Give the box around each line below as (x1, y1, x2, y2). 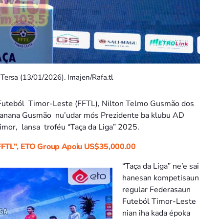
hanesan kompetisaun (122, 173, 199, 184)
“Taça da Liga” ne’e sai (122, 161, 199, 172)
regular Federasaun (122, 184, 191, 196)
